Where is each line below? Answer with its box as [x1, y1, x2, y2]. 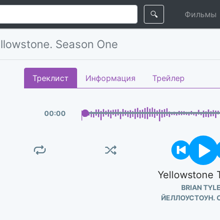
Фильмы [185, 9, 217, 19]
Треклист [32, 73, 69, 83]
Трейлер [152, 73, 185, 83]
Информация [85, 73, 136, 83]
